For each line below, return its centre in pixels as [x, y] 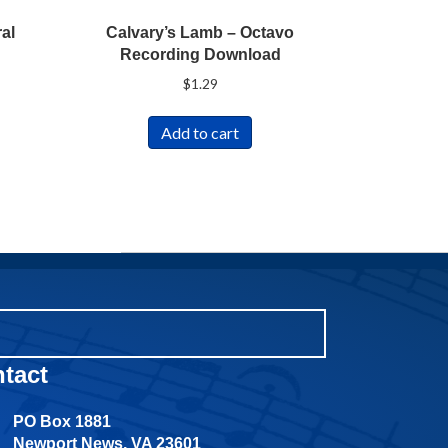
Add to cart [200, 132]
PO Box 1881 [62, 421]
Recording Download [200, 54]
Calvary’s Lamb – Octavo [200, 32]
